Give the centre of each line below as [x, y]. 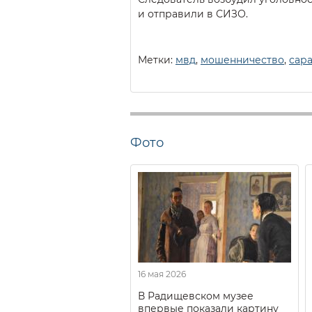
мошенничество [242, 60]
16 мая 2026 [162, 274]
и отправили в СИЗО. [193, 14]
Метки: [157, 60]
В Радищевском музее [196, 296]
